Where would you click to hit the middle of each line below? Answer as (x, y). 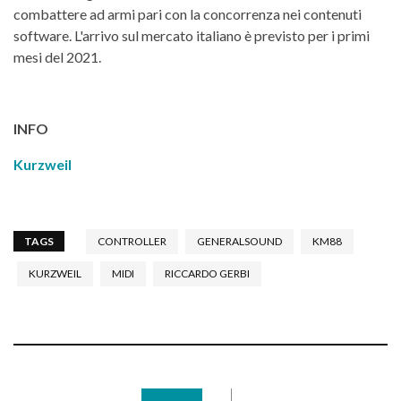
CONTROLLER (132, 241)
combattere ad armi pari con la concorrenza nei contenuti (188, 13)
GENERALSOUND (239, 241)
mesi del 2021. (57, 56)
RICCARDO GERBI (207, 273)
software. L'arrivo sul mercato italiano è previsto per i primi (192, 35)
